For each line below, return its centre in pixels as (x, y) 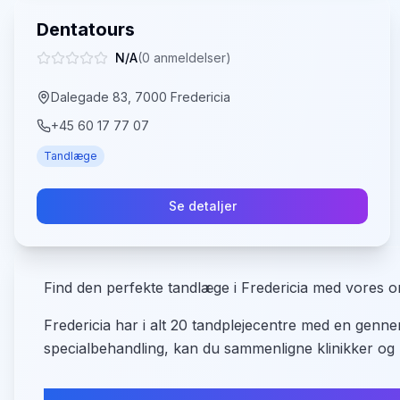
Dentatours (86, 29)
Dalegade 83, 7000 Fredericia (141, 97)
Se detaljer (202, 206)
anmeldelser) (191, 58)
